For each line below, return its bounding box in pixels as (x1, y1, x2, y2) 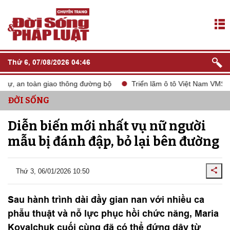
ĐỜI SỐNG (8, 95, 49, 105)
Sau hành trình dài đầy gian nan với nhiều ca (8, 194, 204, 205)
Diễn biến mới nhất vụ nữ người (8, 119, 206, 134)
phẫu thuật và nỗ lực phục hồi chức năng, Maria (8, 208, 219, 219)
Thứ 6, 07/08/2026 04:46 (8, 58, 90, 66)
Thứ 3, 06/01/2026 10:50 (16, 167, 89, 175)
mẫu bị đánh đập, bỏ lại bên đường (8, 134, 219, 149)
